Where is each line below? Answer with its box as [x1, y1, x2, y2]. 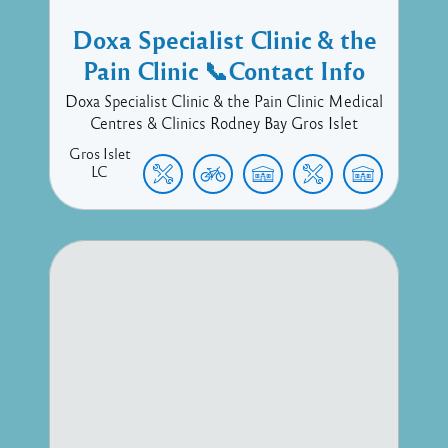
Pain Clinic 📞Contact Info [83, 54, 365, 86]
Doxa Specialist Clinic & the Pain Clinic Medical [65, 91, 383, 110]
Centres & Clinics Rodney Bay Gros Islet [90, 113, 358, 132]
